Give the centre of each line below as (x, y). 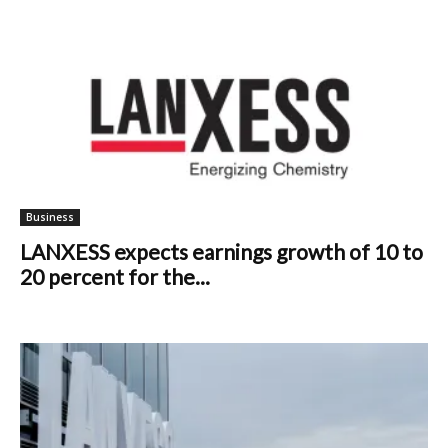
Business (50, 217)
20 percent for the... (115, 277)
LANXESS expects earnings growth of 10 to (221, 252)
